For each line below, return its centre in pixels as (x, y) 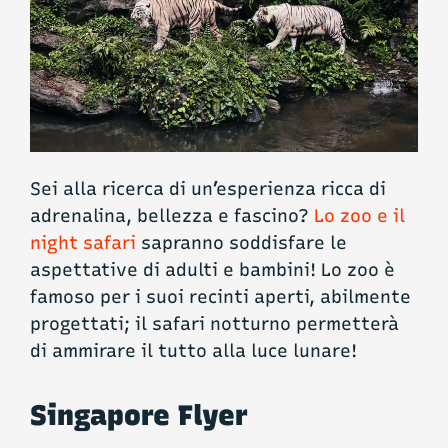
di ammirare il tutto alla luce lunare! (193, 350)
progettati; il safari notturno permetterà (214, 323)
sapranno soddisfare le (241, 242)
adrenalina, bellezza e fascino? (172, 215)
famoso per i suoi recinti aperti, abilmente (220, 296)
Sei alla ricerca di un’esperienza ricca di (208, 188)
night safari (83, 242)
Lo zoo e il (359, 215)
